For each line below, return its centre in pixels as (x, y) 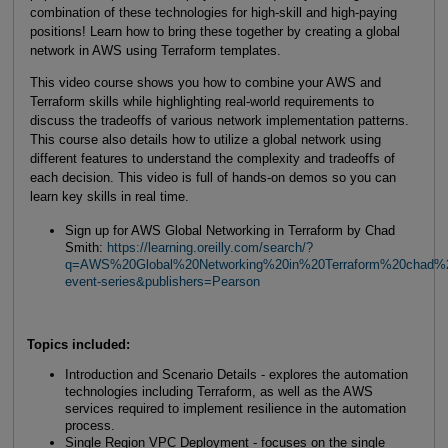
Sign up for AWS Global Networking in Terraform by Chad (229, 231)
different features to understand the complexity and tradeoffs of (212, 158)
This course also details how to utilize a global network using (205, 139)
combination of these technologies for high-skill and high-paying (213, 13)
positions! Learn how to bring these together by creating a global (214, 32)
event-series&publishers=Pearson (162, 282)
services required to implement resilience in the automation (235, 409)
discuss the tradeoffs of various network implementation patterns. (219, 120)
